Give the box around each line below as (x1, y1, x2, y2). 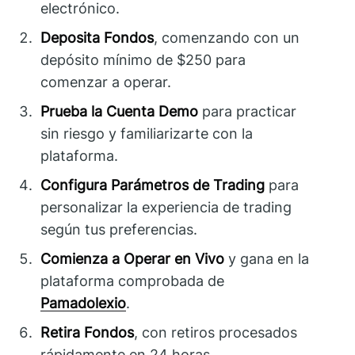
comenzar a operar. (40, 73, 172, 90)
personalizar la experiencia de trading (40, 198, 292, 216)
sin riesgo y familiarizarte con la (40, 124, 254, 142)
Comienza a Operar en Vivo (40, 250, 225, 267)
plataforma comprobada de (40, 272, 225, 289)
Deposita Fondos (40, 29, 155, 46)
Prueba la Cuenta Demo (40, 102, 199, 120)
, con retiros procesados (134, 323, 298, 341)
